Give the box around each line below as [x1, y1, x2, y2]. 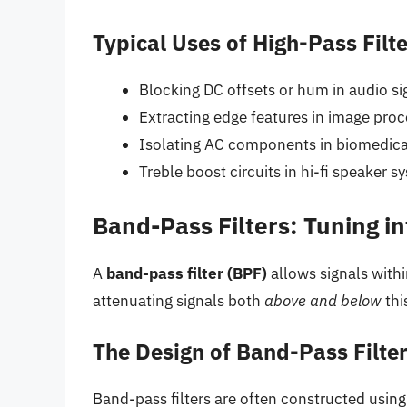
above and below [264, 290, 382, 311]
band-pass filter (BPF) [106, 263, 267, 283]
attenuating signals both [93, 290, 264, 311]
